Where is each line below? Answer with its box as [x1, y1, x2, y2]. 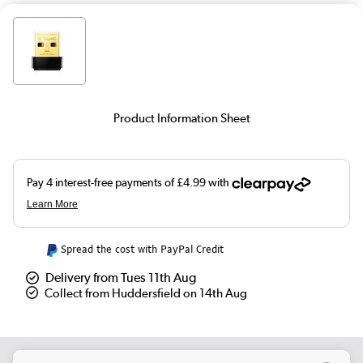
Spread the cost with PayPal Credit [60, 242, 224, 257]
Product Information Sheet [113, 110, 250, 126]
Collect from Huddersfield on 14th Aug [45, 286, 248, 301]
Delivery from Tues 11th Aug [45, 270, 196, 286]
